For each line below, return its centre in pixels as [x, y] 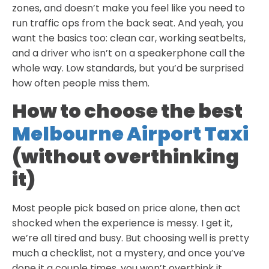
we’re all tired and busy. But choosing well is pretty [131, 238]
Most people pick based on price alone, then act [126, 208]
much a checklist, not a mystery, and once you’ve [128, 253]
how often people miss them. [81, 83]
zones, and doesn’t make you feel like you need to [128, 8]
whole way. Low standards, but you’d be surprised [128, 68]
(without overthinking [125, 156]
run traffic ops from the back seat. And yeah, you [128, 23]
